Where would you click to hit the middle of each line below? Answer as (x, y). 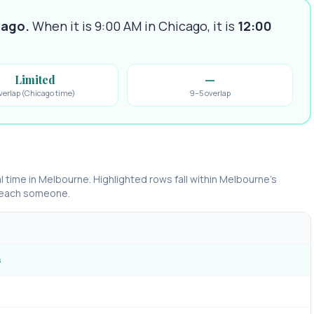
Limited (35, 80)
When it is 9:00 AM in (95, 26)
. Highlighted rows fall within (154, 179)
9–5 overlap (210, 93)
